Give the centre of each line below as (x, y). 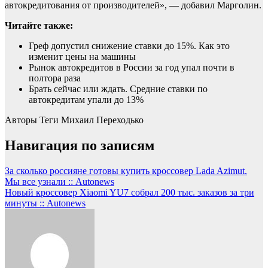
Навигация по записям (80, 146)
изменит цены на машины (82, 57)
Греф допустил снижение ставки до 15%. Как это (129, 46)
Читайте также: (39, 26)
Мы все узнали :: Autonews (60, 182)
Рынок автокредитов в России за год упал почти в (132, 68)
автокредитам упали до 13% (86, 100)
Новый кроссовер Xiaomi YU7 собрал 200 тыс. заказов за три (130, 193)
